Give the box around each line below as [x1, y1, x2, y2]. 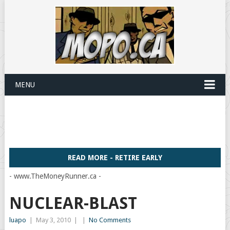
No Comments [88, 216, 131, 224]
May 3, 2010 [35, 216, 71, 224]
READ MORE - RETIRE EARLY [67, 154, 162, 162]
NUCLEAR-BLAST [9, 194, 137, 213]
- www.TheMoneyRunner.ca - [9, 172, 101, 180]
